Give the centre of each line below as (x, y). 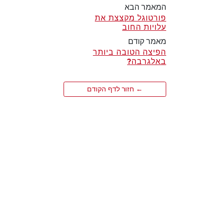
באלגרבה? (147, 61)
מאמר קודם (147, 41)
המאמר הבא (145, 7)
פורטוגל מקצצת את (131, 18)
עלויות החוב (144, 27)
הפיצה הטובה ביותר (130, 52)
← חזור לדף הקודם (115, 89)
